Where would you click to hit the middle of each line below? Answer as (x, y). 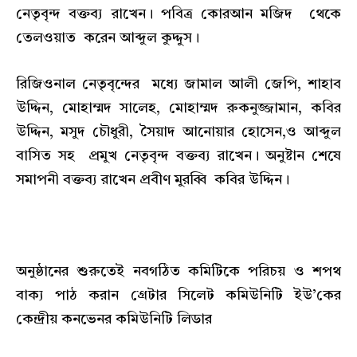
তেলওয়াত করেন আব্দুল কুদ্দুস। (108, 39)
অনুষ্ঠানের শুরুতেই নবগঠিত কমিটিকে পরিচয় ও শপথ (178, 272)
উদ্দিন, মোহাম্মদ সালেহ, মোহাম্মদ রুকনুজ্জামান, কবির (178, 108)
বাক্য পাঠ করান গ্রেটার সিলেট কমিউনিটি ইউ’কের (178, 296)
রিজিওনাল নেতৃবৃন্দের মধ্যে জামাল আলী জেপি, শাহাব (178, 84)
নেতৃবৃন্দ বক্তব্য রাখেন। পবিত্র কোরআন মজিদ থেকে (178, 15)
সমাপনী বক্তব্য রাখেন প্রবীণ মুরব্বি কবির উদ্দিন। (153, 180)
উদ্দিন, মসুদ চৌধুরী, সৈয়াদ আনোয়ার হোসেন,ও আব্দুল (178, 132)
